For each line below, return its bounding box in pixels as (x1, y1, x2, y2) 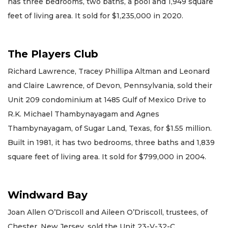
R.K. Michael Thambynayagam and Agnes (8, 109, 159, 119)
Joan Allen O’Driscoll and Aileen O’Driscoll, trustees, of (8, 207, 208, 217)
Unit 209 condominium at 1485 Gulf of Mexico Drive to (8, 95, 206, 104)
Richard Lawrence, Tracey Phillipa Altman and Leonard (8, 66, 210, 76)
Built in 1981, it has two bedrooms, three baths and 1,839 (8, 137, 215, 147)
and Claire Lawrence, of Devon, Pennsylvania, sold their (8, 80, 212, 90)
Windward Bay (8, 188, 88, 201)
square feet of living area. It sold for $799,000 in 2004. (8, 152, 206, 161)
